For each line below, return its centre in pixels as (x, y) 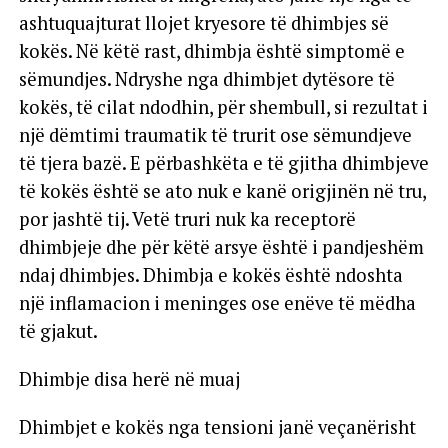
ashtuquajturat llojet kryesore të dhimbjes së (203, 22)
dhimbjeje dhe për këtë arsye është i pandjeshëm (221, 246)
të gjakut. (58, 330)
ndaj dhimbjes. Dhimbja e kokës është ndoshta (210, 274)
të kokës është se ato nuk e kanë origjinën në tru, (222, 190)
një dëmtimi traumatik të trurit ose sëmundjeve (215, 134)
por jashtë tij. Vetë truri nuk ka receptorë (187, 218)
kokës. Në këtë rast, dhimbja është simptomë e (211, 50)
